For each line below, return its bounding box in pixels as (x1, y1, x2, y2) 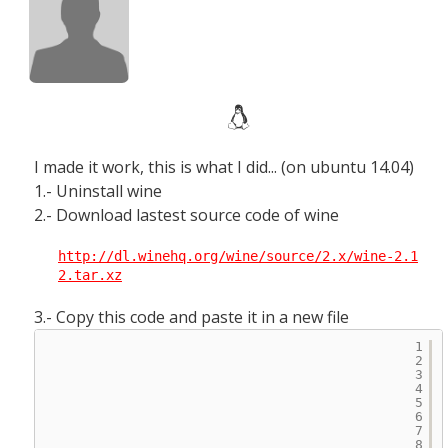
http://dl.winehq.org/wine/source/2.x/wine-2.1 (58, 248, 418, 264)
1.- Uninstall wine (34, 180, 162, 202)
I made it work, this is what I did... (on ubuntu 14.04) (34, 156, 414, 178)
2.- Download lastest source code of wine (34, 204, 343, 226)
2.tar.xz (58, 267, 122, 283)
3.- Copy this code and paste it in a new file (34, 306, 349, 328)
